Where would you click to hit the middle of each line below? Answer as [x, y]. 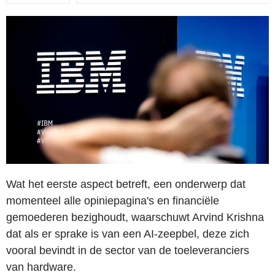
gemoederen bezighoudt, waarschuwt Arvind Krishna [135, 217]
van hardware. [41, 267]
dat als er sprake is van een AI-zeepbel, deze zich [128, 234]
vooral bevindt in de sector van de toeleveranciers [128, 250]
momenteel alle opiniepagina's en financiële [113, 200]
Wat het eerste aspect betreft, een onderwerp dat [126, 184]
